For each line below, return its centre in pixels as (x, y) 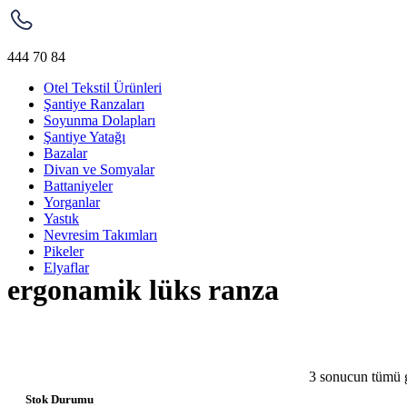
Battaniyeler (78, 186)
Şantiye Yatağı (84, 137)
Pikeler (64, 251)
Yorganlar (72, 202)
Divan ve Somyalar (99, 169)
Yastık (61, 218)
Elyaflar (66, 268)
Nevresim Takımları (100, 235)
